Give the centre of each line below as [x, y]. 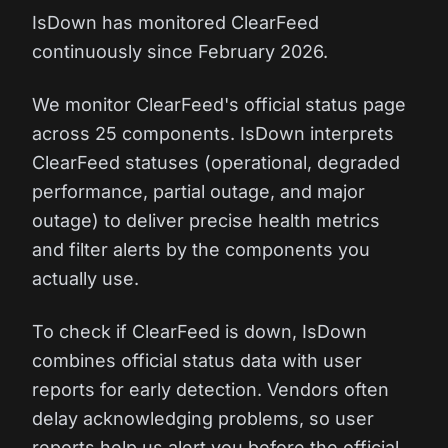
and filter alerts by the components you [201, 249]
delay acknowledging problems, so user [203, 418]
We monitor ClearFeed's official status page [219, 104]
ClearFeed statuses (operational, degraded [216, 162]
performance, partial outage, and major [198, 191]
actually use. [85, 278]
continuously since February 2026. [180, 51]
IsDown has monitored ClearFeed [175, 22]
